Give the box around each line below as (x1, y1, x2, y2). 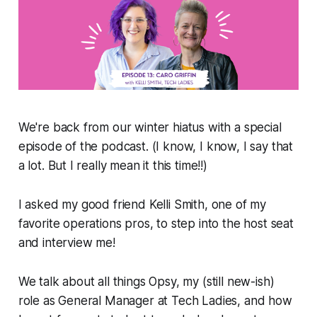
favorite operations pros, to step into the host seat (18, 217, 294, 231)
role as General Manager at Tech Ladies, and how (18, 294, 292, 309)
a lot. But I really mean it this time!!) (18, 158, 207, 173)
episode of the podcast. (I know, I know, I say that (18, 139, 294, 154)
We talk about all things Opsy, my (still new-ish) (18, 275, 275, 289)
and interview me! (18, 236, 115, 250)
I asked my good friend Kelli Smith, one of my (18, 197, 267, 212)
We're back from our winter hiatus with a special (18, 120, 282, 135)
